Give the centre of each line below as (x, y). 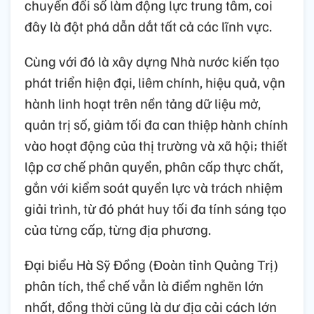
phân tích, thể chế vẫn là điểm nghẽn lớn (144, 286)
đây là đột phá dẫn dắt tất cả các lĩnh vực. (148, 26)
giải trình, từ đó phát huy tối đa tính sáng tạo (156, 209)
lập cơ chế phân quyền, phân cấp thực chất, (154, 166)
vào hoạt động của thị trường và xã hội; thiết (156, 145)
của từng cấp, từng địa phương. (118, 230)
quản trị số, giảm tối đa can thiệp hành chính (156, 124)
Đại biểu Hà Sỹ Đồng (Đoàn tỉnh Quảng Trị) (151, 265)
